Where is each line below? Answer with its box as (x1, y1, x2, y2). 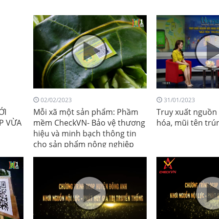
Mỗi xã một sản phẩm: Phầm (33, 107, 138, 117)
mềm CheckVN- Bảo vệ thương (33, 117, 145, 128)
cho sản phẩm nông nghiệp (33, 139, 134, 150)
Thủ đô (33, 150, 59, 160)
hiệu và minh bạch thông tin (33, 128, 136, 139)
